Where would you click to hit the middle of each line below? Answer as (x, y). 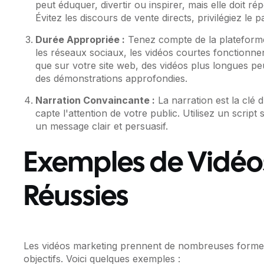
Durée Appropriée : (80, 40)
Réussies (76, 198)
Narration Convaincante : (95, 100)
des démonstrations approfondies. (112, 79)
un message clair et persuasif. (102, 126)
